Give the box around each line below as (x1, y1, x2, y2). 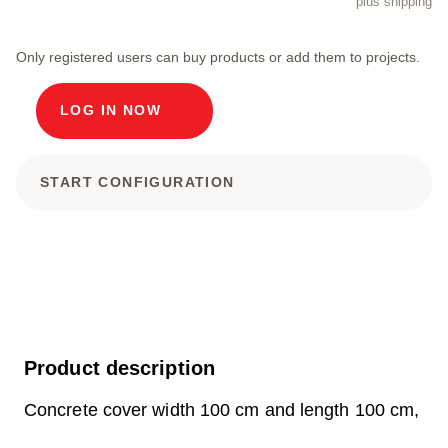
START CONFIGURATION (40, 174, 235, 190)
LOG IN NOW (60, 102, 161, 118)
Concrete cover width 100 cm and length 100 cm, (24, 399, 420, 420)
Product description (24, 356, 215, 379)
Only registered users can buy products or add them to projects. (16, 48, 420, 65)
